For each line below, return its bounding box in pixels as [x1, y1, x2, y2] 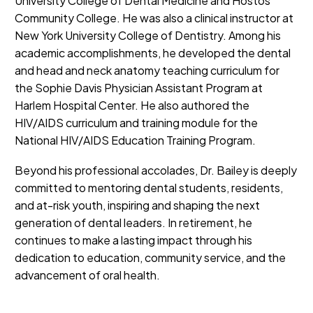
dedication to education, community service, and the [15, 249, 286, 265]
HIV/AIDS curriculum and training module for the [15, 115, 258, 130]
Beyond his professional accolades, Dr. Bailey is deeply [15, 162, 297, 177]
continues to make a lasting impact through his [15, 232, 252, 247]
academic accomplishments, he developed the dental [15, 45, 291, 60]
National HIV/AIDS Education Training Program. [15, 132, 256, 147]
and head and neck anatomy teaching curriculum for [15, 62, 279, 78]
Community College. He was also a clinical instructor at [15, 10, 293, 25]
